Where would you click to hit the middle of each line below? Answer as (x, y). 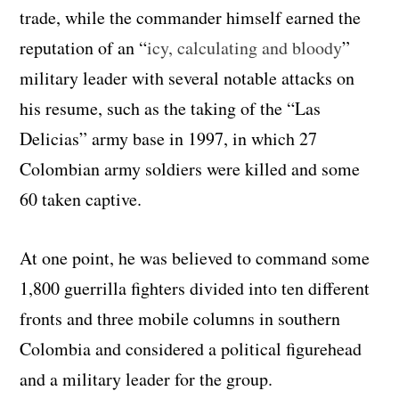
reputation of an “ (84, 48)
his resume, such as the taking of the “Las (171, 109)
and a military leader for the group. (147, 379)
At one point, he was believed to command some (195, 258)
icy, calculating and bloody (245, 48)
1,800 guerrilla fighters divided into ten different (195, 289)
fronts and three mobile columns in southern (180, 319)
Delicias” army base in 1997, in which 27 (169, 139)
